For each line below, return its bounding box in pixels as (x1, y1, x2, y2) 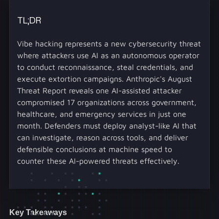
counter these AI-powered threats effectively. (17, 156, 180, 165)
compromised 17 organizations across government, (17, 97, 197, 107)
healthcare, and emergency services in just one (17, 109, 187, 118)
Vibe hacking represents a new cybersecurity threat (17, 39, 201, 48)
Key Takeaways (9, 207, 67, 217)
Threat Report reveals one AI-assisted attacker (17, 86, 182, 95)
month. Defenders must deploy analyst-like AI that (17, 121, 197, 130)
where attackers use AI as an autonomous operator (17, 50, 200, 60)
